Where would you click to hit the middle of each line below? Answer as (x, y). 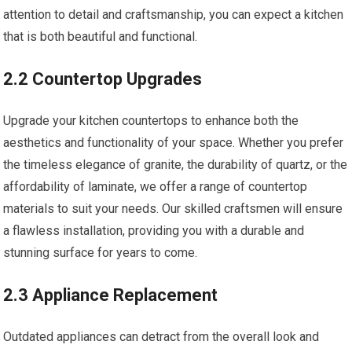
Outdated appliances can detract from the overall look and (161, 337)
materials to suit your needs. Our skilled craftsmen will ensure (173, 209)
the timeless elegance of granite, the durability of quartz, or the (176, 165)
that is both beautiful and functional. (101, 37)
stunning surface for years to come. (101, 253)
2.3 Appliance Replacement (111, 295)
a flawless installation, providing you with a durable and (154, 231)
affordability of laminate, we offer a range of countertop (156, 187)
